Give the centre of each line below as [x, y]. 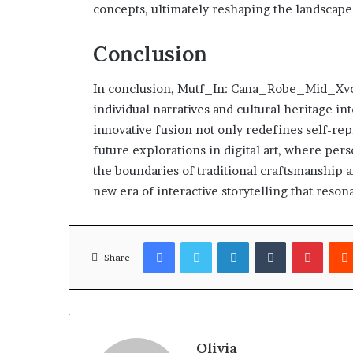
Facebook [198, 241]
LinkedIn [270, 241]
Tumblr [303, 241]
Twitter [230, 241]
